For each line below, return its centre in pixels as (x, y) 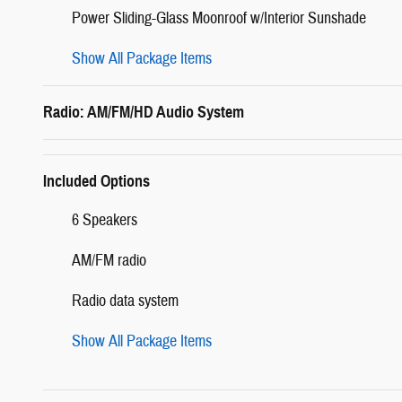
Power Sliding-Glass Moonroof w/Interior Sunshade (219, 18)
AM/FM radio (109, 260)
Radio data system (125, 301)
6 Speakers (105, 220)
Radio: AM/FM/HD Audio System (144, 112)
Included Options (96, 181)
